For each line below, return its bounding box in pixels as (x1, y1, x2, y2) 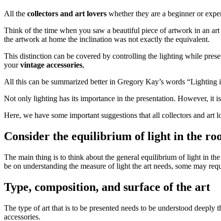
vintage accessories (20, 60, 82, 69)
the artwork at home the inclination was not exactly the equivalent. (4, 35, 210, 43)
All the (4, 9, 27, 18)
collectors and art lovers (27, 9, 107, 18)
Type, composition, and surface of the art (4, 180, 210, 193)
